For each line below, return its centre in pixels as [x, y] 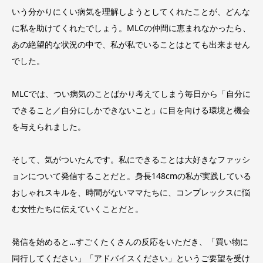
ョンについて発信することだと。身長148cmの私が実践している [131, 176]
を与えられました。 [49, 126]
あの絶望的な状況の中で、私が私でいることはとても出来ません [131, 44]
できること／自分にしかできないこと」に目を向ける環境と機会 [131, 110]
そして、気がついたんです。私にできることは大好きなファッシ [131, 159]
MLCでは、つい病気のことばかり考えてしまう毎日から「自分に [131, 93]
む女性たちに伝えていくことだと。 [77, 208]
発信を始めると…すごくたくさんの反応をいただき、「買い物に [130, 241]
